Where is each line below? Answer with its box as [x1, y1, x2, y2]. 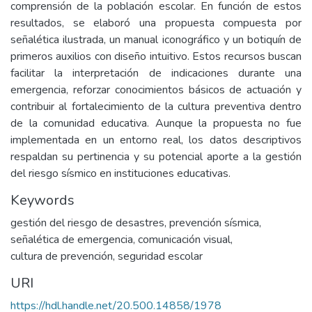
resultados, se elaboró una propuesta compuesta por [10, 15, 302, 31]
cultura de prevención [10, 249, 113, 264]
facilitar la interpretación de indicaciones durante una [10, 65, 302, 81]
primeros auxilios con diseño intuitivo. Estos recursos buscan [10, 49, 302, 64]
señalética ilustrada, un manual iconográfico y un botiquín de [10, 32, 302, 47]
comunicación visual [138, 232, 231, 247]
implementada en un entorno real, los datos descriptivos [10, 132, 302, 148]
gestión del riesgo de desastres [10, 215, 164, 231]
